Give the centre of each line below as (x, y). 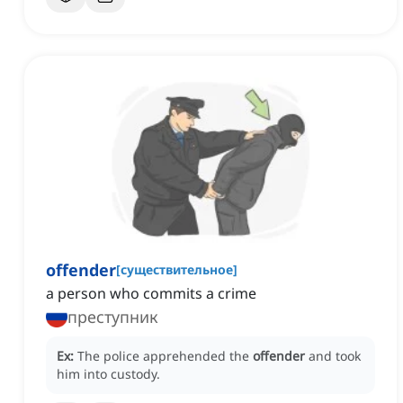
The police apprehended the (165, 356)
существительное (177, 270)
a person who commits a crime (151, 294)
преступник (113, 317)
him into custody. (108, 374)
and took (335, 356)
